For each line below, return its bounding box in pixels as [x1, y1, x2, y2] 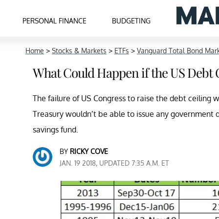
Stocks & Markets [52, 46, 107, 55]
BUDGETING [112, 16, 151, 25]
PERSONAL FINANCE [22, 16, 87, 25]
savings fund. [33, 125, 78, 134]
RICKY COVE [70, 147, 108, 155]
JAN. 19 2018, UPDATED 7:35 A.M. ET [60, 159, 169, 167]
